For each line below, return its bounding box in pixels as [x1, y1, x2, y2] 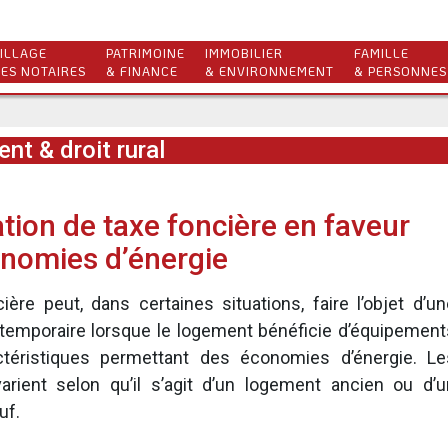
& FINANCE [106, 63, 178, 79]
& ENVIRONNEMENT [205, 63, 334, 79]
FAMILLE [354, 45, 409, 61]
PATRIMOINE [106, 45, 185, 61]
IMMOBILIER [205, 45, 283, 61]
